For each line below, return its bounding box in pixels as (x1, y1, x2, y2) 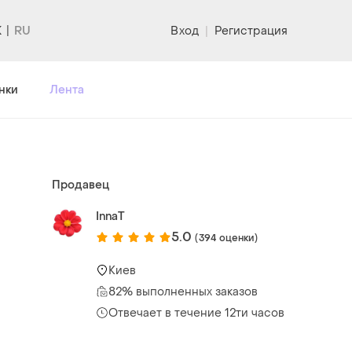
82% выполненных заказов (108, 284, 258, 299)
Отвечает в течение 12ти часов (108, 305, 284, 321)
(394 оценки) (195, 231, 258, 244)
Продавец (52, 177, 109, 192)
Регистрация (214, 23, 288, 38)
